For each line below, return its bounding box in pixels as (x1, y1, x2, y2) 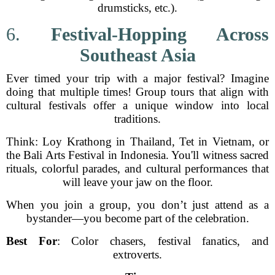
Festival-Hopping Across (51, 24, 269, 44)
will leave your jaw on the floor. (62, 176, 213, 188)
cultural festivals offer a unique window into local (6, 99, 269, 112)
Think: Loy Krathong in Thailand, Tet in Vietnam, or (6, 135, 269, 148)
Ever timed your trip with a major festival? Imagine (6, 72, 269, 85)
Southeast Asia (79, 45, 196, 65)
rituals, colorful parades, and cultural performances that (6, 162, 269, 175)
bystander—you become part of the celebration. (26, 212, 249, 225)
